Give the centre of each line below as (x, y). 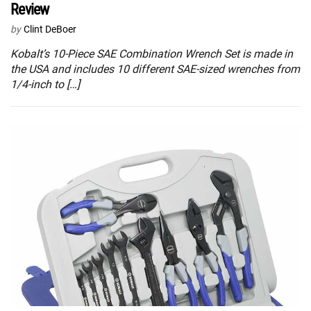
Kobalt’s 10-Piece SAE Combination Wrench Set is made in (152, 54)
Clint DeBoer (50, 30)
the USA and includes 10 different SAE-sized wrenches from (155, 69)
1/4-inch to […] (45, 85)
